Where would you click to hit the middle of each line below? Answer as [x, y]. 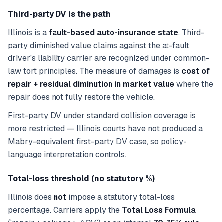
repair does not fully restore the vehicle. [81, 97]
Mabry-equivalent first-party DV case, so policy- [97, 141]
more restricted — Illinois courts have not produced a [105, 129]
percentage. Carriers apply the [65, 210]
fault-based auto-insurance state [113, 32]
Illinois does [31, 197]
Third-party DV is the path [59, 14]
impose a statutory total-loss [121, 197]
